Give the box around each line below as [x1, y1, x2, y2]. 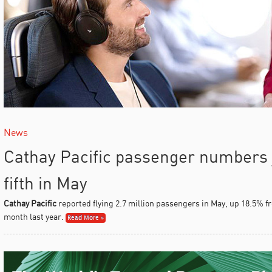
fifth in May [3, 172, 87, 194]
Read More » [67, 212, 104, 223]
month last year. [3, 211, 64, 222]
